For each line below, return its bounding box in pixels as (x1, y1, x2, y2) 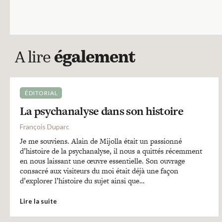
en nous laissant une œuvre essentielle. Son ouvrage (20, 156, 185, 166)
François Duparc (20, 122, 69, 131)
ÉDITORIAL (25, 89, 58, 97)
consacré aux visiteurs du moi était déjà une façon (20, 166, 178, 176)
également (54, 51, 135, 66)
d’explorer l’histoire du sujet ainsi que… (20, 175, 145, 186)
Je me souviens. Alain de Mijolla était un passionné (20, 136, 182, 146)
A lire (15, 51, 54, 66)
